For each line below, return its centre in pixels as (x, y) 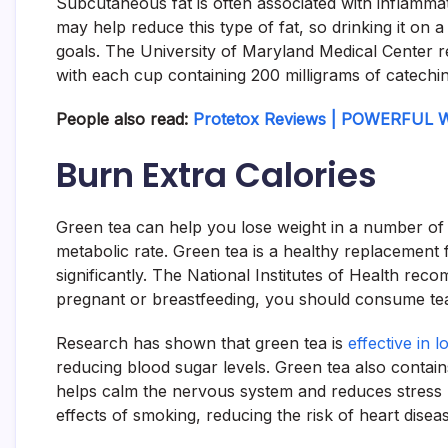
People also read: (124, 119)
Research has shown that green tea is (202, 343)
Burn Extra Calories (216, 175)
